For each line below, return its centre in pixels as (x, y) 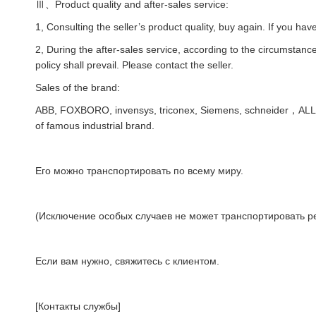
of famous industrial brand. (95, 126)
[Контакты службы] (78, 306)
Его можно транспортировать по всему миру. (139, 171)
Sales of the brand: (78, 88)
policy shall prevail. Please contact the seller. (134, 65)
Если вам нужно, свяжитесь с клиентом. (127, 261)
